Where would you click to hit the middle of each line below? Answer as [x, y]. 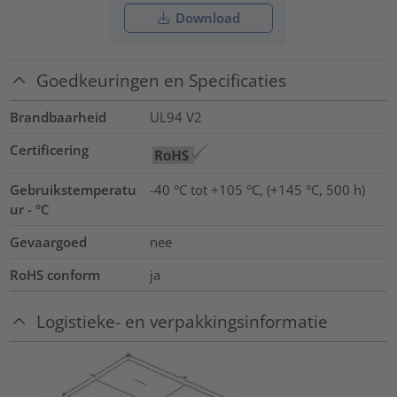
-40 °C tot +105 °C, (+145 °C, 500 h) [257, 190]
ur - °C [30, 210]
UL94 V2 [175, 117]
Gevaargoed [49, 242]
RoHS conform [55, 275]
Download [206, 18]
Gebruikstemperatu [74, 190]
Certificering [50, 150]
